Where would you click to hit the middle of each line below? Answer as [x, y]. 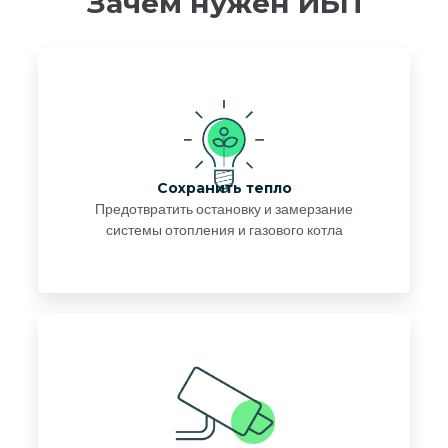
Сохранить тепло [224, 188]
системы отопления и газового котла [224, 230]
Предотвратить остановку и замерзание [224, 209]
